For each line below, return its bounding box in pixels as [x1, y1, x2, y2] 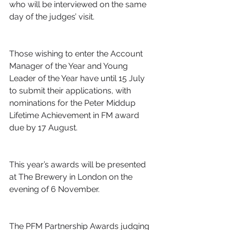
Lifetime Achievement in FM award [9, 110, 141, 120]
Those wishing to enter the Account [9, 49, 145, 59]
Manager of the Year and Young [9, 61, 130, 71]
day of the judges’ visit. [9, 12, 94, 22]
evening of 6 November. [9, 184, 100, 194]
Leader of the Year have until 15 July [9, 73, 147, 83]
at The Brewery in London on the [9, 172, 135, 182]
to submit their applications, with [9, 86, 133, 95]
